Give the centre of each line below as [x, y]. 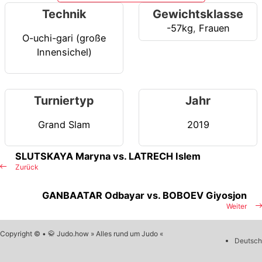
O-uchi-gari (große [64, 38]
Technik [64, 14]
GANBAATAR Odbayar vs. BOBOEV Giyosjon [144, 196]
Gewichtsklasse [198, 14]
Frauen [214, 28]
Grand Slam [64, 124]
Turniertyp [64, 101]
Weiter [237, 206]
